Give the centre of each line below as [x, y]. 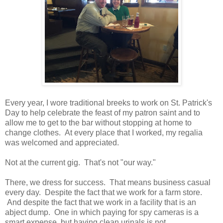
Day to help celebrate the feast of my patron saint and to [103, 112]
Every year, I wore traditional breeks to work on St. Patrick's [109, 103]
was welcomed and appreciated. [62, 142]
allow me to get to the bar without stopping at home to [98, 122]
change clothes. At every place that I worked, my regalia [104, 132]
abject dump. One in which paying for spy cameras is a [102, 212]
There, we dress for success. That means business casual [108, 182]
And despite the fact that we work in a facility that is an [101, 202]
